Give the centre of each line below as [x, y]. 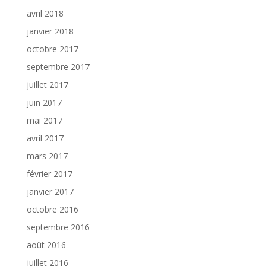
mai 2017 [44, 120]
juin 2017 [44, 102]
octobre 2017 [52, 49]
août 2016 [46, 245]
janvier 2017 [50, 191]
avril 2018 [45, 13]
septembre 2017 [58, 67]
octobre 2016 [52, 209]
